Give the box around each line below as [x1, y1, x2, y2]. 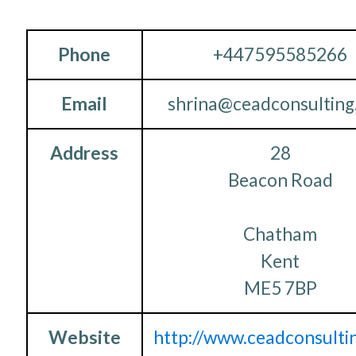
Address [50, 141, 118, 164]
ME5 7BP [243, 277, 317, 299]
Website [48, 326, 121, 348]
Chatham [243, 222, 317, 245]
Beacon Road [227, 168, 333, 191]
